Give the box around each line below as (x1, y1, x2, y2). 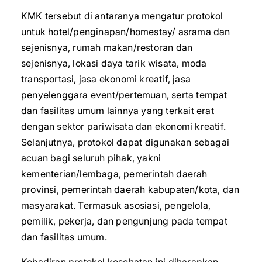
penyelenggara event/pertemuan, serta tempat (21, 89, 227, 101)
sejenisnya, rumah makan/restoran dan (21, 42, 193, 53)
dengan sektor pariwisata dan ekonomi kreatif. (21, 120, 226, 132)
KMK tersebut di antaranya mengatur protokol (21, 10, 223, 22)
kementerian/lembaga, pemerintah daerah (21, 168, 208, 180)
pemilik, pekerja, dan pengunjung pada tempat (21, 215, 227, 227)
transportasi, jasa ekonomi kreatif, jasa (21, 73, 191, 85)
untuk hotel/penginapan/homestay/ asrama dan (21, 26, 230, 37)
